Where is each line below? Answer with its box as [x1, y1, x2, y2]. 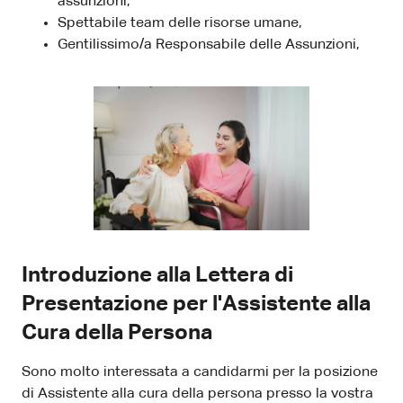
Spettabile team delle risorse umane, [58, 15, 302, 31]
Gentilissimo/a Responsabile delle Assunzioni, [58, 37, 360, 52]
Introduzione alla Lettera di [22, 264, 293, 286]
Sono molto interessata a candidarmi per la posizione [22, 364, 378, 380]
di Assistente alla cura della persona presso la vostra [22, 386, 373, 401]
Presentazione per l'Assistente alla [22, 292, 371, 315]
